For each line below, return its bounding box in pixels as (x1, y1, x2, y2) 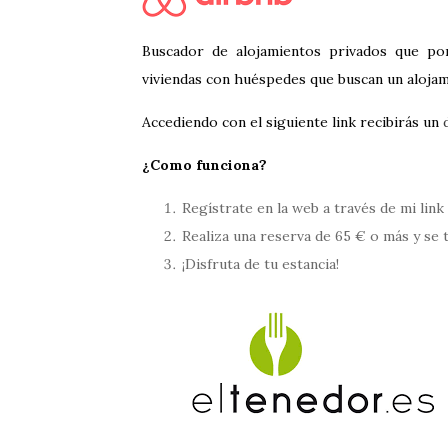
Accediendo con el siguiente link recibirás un (142, 113, 443, 131)
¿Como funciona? (142, 156, 267, 174)
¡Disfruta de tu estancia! (182, 255, 339, 273)
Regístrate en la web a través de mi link (182, 199, 444, 217)
